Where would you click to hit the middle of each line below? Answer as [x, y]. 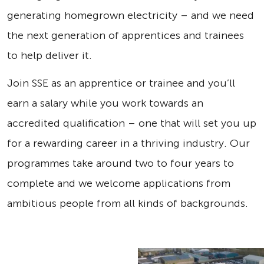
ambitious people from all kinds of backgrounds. [128, 203]
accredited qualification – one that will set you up [132, 123]
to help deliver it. [51, 55]
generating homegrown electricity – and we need [131, 15]
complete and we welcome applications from [119, 183]
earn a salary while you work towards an [105, 103]
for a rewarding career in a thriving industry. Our [128, 143]
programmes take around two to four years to [121, 163]
